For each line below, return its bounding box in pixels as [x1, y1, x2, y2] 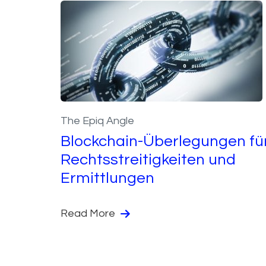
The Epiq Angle [61, 115, 134, 126]
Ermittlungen [61, 170, 154, 186]
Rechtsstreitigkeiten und [61, 151, 236, 167]
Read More [61, 207, 118, 219]
